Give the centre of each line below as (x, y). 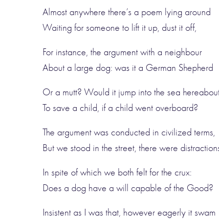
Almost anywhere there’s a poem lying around (127, 12)
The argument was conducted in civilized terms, (129, 132)
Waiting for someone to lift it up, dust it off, (120, 28)
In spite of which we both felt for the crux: (117, 172)
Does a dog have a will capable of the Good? (128, 188)
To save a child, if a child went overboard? (120, 108)
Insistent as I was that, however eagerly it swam (129, 212)
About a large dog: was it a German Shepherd (128, 68)
